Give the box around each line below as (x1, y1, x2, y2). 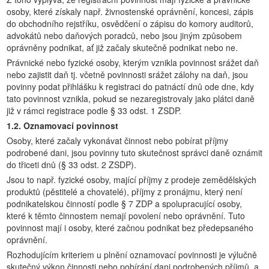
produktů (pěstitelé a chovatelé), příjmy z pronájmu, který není (7, 186, 243, 198)
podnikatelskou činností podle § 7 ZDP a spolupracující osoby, (7, 198, 242, 210)
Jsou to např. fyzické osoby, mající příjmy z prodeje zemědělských (7, 174, 256, 186)
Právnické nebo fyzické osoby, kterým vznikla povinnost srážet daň (7, 56, 259, 68)
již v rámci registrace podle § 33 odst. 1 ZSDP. (7, 104, 181, 116)
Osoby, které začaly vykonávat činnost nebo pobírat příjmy (7, 134, 228, 147)
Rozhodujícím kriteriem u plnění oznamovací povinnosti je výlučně (7, 249, 257, 261)
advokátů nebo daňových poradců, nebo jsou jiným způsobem (7, 29, 242, 41)
